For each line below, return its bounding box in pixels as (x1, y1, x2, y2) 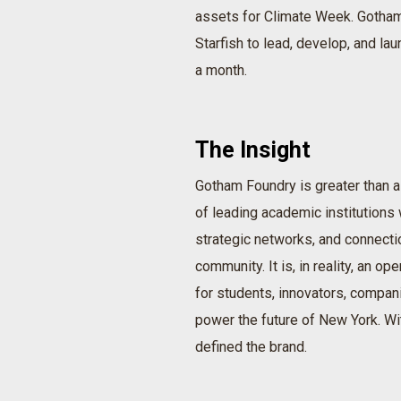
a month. (195, 62, 247, 80)
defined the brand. (195, 338, 307, 356)
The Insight (195, 137, 311, 164)
